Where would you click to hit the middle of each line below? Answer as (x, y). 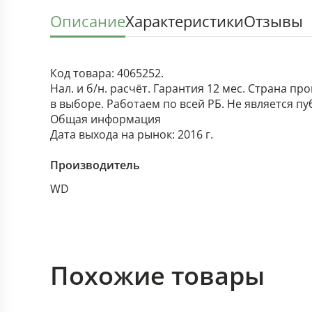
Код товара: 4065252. (107, 73)
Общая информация (106, 119)
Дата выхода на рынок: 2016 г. (132, 134)
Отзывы (273, 21)
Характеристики (185, 21)
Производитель (95, 165)
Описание (88, 21)
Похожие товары (157, 275)
